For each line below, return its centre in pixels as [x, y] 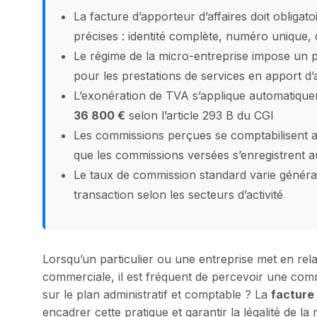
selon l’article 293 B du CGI [200, 115]
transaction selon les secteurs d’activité [178, 195]
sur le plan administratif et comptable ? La [157, 294]
